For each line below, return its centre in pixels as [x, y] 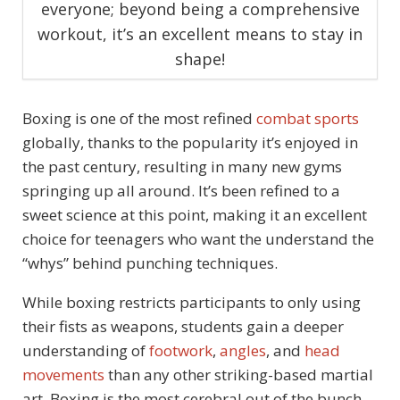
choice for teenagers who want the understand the [198, 239]
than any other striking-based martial [239, 375]
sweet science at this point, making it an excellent [195, 215]
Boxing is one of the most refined [139, 119]
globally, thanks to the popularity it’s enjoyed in [190, 143]
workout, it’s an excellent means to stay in [200, 34]
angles [243, 351]
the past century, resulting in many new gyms [182, 167]
